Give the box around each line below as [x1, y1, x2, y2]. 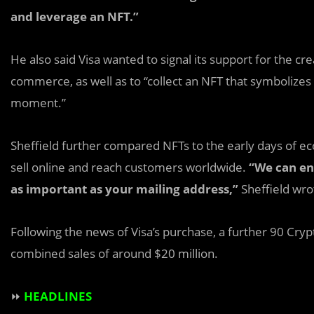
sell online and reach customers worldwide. [11, 158, 246, 175]
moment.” [11, 94, 66, 111]
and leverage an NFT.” [11, 8, 139, 25]
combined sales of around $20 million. [11, 245, 218, 261]
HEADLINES [21, 287, 92, 304]
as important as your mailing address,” [11, 180, 238, 197]
